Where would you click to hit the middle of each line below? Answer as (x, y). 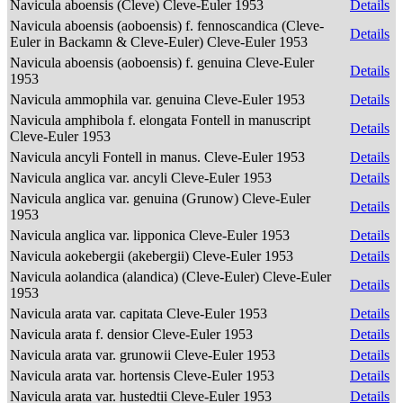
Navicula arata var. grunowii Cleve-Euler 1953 (144, 355)
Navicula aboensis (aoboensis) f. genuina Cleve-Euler (162, 63)
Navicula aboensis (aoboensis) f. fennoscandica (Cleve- (167, 26)
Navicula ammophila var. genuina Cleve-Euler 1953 (159, 99)
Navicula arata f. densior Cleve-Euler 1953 (133, 334)
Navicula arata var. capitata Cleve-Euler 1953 (140, 313)
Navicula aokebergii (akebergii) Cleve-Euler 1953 (153, 256)
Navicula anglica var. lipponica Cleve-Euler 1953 (152, 235)
